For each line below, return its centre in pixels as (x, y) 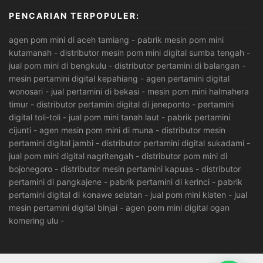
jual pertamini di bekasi (95, 92)
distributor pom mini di (184, 156)
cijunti (20, 130)
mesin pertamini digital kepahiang (73, 79)
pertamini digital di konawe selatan (75, 195)
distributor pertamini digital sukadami (173, 143)
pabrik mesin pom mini (181, 40)
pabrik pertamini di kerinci (160, 182)
